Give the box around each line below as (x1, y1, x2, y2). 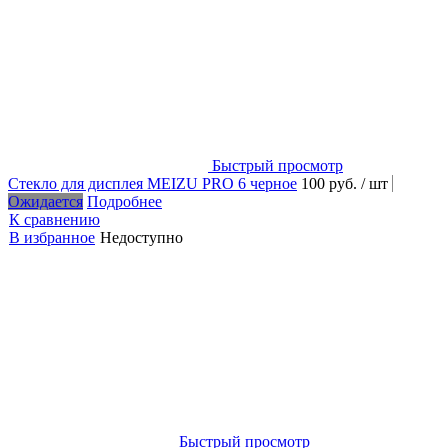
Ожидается (8, 192, 83, 210)
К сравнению (9, 210, 100, 228)
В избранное (9, 228, 95, 246)
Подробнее (87, 192, 162, 210)
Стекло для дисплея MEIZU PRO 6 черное (8, 174, 297, 192)
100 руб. (301, 174, 361, 192)
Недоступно (100, 228, 183, 246)
